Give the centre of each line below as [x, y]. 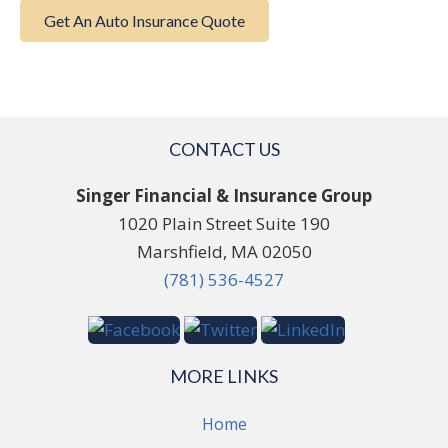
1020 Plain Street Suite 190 [224, 224]
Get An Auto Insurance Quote [144, 21]
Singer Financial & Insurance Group [224, 196]
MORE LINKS [224, 375]
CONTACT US [224, 149]
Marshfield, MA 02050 [224, 252]
